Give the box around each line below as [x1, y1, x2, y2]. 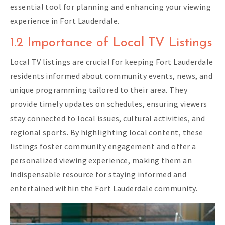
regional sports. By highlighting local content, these [10, 127, 203, 137]
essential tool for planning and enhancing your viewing [10, 1, 211, 12]
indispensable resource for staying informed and [10, 169, 187, 179]
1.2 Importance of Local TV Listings [10, 36, 212, 49]
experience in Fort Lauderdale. [10, 15, 120, 26]
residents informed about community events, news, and [10, 70, 213, 81]
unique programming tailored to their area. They [10, 84, 188, 95]
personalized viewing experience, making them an [10, 155, 192, 165]
